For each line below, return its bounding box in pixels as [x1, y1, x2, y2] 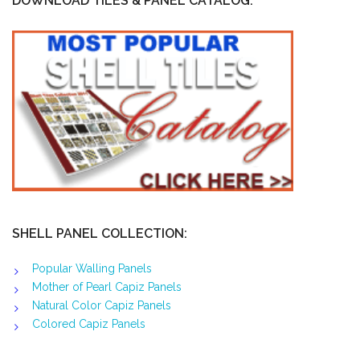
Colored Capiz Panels [32, 317, 145, 331]
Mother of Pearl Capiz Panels [32, 280, 182, 294]
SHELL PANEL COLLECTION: [12, 226, 187, 242]
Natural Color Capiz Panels [32, 299, 171, 313]
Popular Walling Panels [32, 262, 152, 276]
